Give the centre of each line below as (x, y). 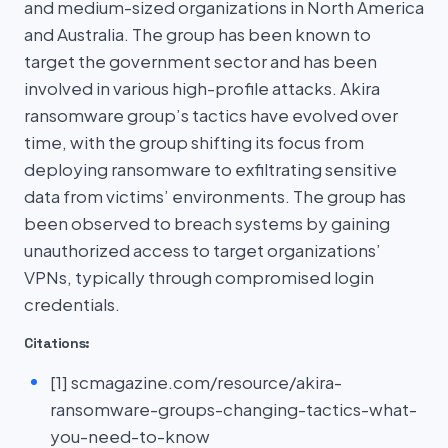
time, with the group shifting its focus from (194, 142)
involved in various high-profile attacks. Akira (202, 88)
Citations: (57, 343)
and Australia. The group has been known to (197, 34)
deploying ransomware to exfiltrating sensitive (210, 169)
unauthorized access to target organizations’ (202, 250)
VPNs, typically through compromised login (199, 277)
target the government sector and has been (200, 61)
